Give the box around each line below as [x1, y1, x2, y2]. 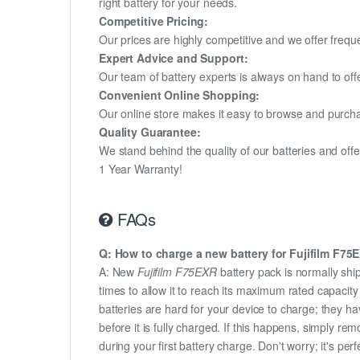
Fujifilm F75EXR [137, 264, 217, 280]
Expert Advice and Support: [99, 49, 248, 66]
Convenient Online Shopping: [99, 86, 260, 103]
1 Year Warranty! [99, 160, 182, 177]
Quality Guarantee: [99, 123, 201, 140]
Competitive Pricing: [99, 12, 209, 29]
